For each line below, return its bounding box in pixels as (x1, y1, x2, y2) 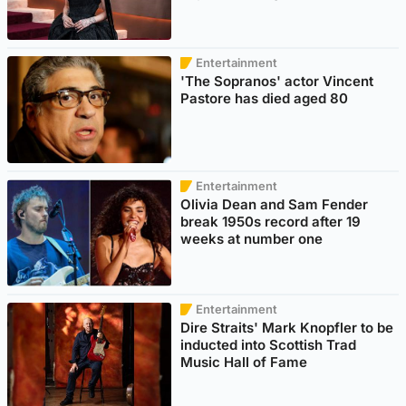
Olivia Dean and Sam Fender (180, 195, 369, 213)
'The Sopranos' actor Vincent (180, 72, 374, 90)
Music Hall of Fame (180, 353, 308, 371)
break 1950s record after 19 (180, 212, 362, 230)
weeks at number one (180, 229, 324, 247)
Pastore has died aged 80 (180, 89, 349, 107)
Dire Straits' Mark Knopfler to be (180, 318, 394, 336)
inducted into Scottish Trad (180, 335, 357, 353)
